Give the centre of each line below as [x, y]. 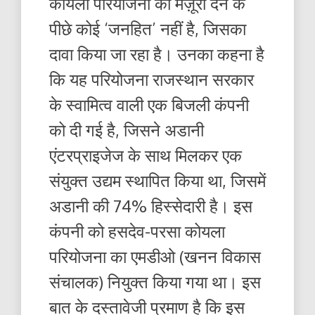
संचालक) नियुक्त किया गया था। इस [155, 282]
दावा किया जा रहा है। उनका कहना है [157, 54]
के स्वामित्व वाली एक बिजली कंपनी [149, 105]
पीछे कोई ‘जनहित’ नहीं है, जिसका [148, 29]
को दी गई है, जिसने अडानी [127, 130]
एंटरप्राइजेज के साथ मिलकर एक [146, 155]
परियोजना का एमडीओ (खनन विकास [155, 257]
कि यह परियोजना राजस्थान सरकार [152, 79]
